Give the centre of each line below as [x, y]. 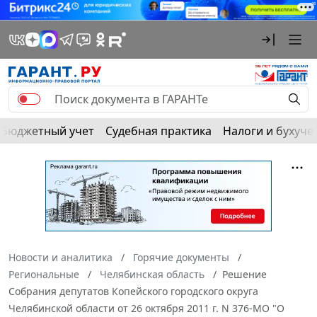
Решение [244, 274]
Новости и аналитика [60, 257]
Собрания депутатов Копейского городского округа [133, 291]
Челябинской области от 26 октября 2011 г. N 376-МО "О [146, 308]
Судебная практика [158, 131]
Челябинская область [152, 274]
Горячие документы [181, 257]
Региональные [44, 274]
